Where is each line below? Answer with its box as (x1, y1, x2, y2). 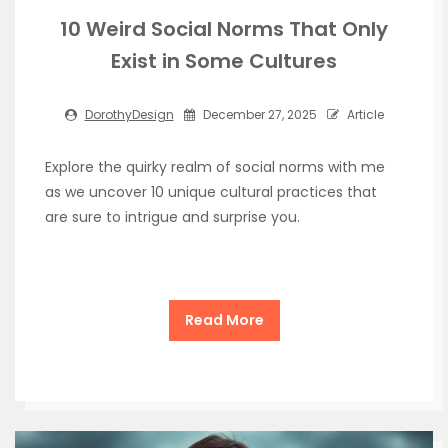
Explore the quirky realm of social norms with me (45, 157, 385, 178)
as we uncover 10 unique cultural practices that (45, 182, 377, 203)
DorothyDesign (84, 106, 174, 124)
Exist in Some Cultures (111, 47, 337, 76)
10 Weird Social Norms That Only (60, 15, 388, 44)
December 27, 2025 (199, 106, 317, 124)
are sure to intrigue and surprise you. (45, 207, 300, 228)
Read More (184, 310, 264, 331)
